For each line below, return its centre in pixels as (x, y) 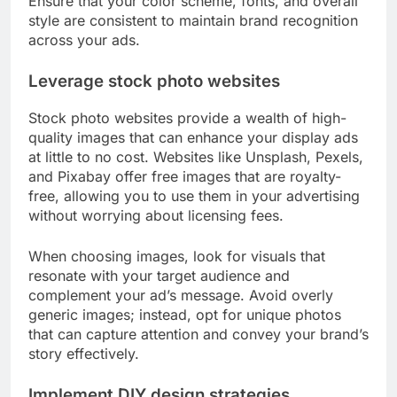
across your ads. (84, 39)
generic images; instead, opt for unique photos (185, 314)
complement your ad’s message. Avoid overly (181, 295)
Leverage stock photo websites (154, 81)
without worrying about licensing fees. (156, 215)
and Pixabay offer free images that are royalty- (185, 176)
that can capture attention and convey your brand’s (198, 334)
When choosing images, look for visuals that (177, 256)
